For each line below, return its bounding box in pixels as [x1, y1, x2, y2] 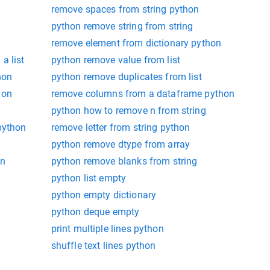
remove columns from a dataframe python [51, 87, 235, 99]
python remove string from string [51, 20, 193, 32]
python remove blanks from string [51, 155, 198, 167]
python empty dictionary [51, 189, 157, 201]
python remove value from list [51, 54, 180, 66]
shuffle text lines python [51, 239, 156, 251]
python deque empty [51, 206, 140, 218]
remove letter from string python [51, 121, 190, 133]
